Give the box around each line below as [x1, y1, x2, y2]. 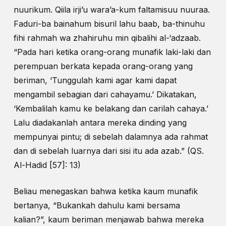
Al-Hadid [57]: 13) [13, 160, 81, 171]
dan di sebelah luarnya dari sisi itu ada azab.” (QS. [13, 146, 204, 156]
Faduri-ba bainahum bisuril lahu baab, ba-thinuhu [13, 19, 205, 29]
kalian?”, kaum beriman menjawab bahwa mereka [13, 214, 204, 225]
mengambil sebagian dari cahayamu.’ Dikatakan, [13, 89, 197, 100]
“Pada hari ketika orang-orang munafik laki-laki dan [13, 47, 211, 58]
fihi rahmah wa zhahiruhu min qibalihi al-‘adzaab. [13, 33, 201, 43]
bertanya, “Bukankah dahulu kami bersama [13, 200, 180, 211]
